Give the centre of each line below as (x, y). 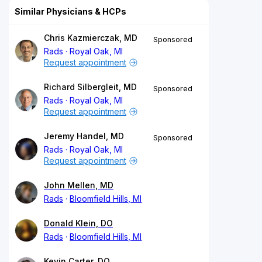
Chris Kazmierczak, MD (91, 37)
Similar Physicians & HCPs (70, 11)
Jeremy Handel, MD (84, 136)
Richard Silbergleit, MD (90, 87)
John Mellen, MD (79, 185)
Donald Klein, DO (78, 223)
